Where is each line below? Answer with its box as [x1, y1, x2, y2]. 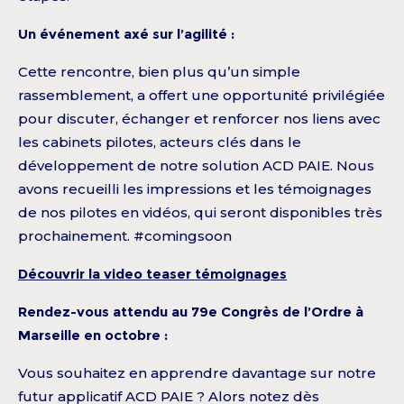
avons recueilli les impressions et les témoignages [18, 180, 372, 198]
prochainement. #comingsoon [18, 227, 232, 245]
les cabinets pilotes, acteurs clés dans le [18, 133, 301, 151]
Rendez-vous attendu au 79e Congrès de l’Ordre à [18, 303, 363, 321]
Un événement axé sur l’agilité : [18, 25, 234, 43]
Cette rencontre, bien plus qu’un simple [18, 63, 300, 81]
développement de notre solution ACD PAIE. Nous [18, 157, 374, 175]
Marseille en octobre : [18, 326, 168, 344]
